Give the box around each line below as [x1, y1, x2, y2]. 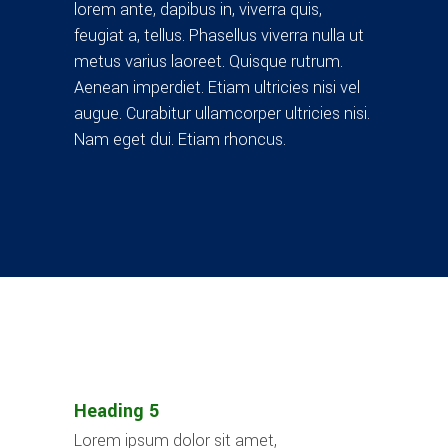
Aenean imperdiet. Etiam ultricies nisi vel [74, 75, 360, 99]
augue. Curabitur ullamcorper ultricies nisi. [74, 101, 370, 125]
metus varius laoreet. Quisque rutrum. [74, 49, 343, 73]
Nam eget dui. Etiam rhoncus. [74, 127, 286, 151]
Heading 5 [74, 397, 159, 424]
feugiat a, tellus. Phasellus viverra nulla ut [74, 23, 364, 47]
